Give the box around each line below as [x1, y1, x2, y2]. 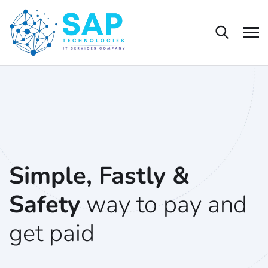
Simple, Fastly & [9, 160, 190, 193]
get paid [9, 217, 95, 250]
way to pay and [80, 188, 247, 221]
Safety [9, 188, 80, 221]
